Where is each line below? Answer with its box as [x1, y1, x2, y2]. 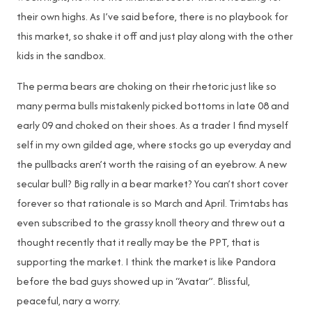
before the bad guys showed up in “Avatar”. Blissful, [17, 274, 250, 288]
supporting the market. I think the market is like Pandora [17, 254, 276, 269]
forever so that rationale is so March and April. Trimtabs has [17, 196, 288, 210]
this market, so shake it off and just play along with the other [17, 29, 293, 43]
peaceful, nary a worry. [17, 293, 120, 308]
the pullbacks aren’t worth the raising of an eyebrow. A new [17, 157, 287, 171]
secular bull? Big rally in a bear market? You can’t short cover [17, 176, 288, 191]
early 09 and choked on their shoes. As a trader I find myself [17, 118, 288, 132]
